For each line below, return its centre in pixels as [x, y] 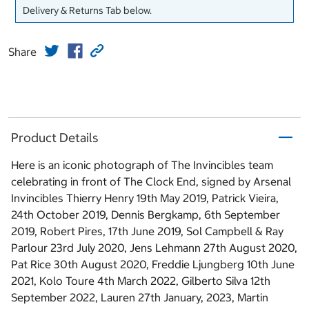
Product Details [55, 137]
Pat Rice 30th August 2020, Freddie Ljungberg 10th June [153, 265]
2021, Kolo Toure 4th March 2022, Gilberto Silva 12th [141, 281]
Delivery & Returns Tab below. [87, 11]
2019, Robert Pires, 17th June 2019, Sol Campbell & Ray [147, 231]
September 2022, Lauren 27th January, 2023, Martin [140, 298]
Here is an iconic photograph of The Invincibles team [142, 165]
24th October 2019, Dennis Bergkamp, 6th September [146, 215]
